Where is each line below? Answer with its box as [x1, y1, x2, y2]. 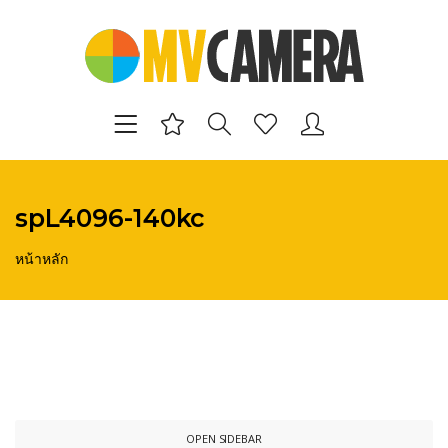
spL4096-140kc [15, 202, 206, 233]
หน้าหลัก [15, 248, 68, 268]
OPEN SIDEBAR [185, 430, 263, 446]
